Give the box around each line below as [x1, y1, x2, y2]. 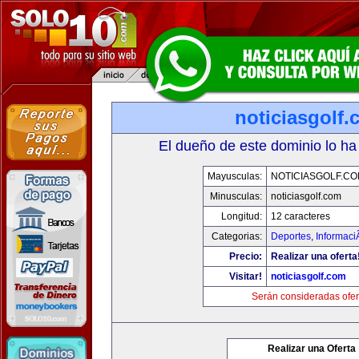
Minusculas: [210, 191, 262, 202]
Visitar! [229, 271, 262, 282]
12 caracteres [271, 211, 330, 222]
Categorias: [212, 231, 262, 242]
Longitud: [221, 211, 262, 222]
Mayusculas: [208, 171, 262, 182]
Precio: [229, 251, 262, 262]
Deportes [271, 231, 311, 242]
